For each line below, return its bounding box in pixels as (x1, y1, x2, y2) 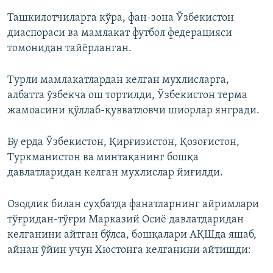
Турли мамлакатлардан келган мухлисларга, (7, 74, 229, 87)
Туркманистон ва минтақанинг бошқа (7, 152, 199, 164)
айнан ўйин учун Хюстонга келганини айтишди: (7, 244, 251, 257)
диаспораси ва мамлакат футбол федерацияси (7, 27, 232, 40)
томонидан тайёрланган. (7, 43, 132, 55)
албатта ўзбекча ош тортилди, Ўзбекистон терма (7, 90, 247, 102)
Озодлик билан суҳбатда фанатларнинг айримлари (7, 199, 259, 211)
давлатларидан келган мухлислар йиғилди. (7, 167, 223, 179)
